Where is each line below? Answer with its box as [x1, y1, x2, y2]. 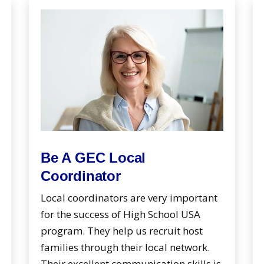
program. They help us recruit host [41, 224, 203, 238]
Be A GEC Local [41, 150, 146, 166]
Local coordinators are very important [41, 191, 217, 205]
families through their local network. [41, 240, 210, 255]
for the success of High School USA [41, 207, 200, 222]
